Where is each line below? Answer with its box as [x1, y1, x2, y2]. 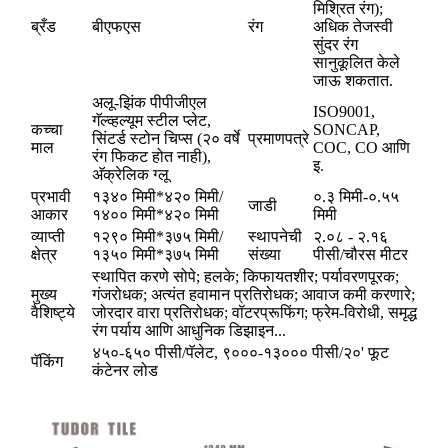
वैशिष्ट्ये [31, 304, 75, 322]
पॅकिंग [31, 353, 63, 371]
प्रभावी [31, 188, 71, 206]
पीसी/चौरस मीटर [313, 246, 408, 264]
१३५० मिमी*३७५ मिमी [92, 246, 219, 264]
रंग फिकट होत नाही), [92, 148, 211, 166]
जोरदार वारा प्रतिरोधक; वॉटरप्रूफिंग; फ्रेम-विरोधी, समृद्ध [92, 304, 417, 322]
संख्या [248, 246, 281, 264]
